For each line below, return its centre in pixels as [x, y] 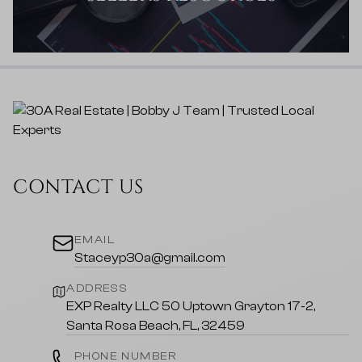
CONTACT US [78, 188]
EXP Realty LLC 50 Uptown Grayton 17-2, [191, 307]
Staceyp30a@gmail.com [150, 258]
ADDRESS [97, 289]
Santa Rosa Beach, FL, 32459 [156, 326]
